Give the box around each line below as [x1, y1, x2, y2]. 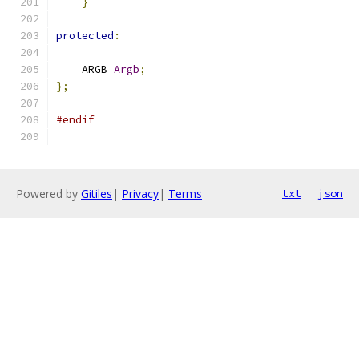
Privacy [122, 186, 159, 201]
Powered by [16, 186, 81, 201]
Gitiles [81, 186, 112, 201]
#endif [56, 113, 95, 127]
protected [56, 29, 114, 42]
